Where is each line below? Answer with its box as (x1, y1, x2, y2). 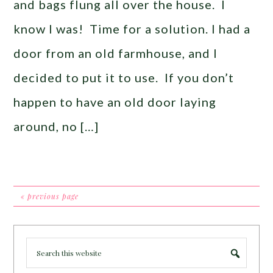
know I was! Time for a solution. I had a (13, 21, 251, 36)
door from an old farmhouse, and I (13, 45, 218, 60)
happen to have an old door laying (13, 94, 217, 109)
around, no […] (13, 118, 99, 133)
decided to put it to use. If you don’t (13, 69, 235, 85)
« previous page (21, 191, 79, 201)
